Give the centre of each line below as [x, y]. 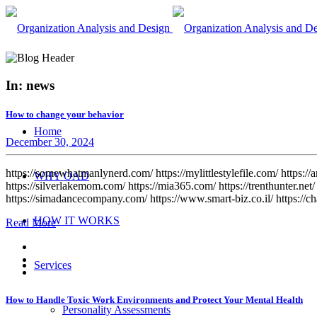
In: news [30, 85]
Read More [31, 223]
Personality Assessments [116, 310]
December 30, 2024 [50, 142]
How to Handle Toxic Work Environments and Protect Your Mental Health [154, 300]
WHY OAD [62, 176]
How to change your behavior [65, 114]
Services [53, 265]
